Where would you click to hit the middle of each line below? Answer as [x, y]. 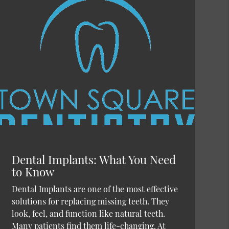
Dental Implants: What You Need [94, 159]
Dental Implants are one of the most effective [95, 189]
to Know [33, 171]
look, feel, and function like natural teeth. [88, 213]
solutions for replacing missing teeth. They [90, 201]
